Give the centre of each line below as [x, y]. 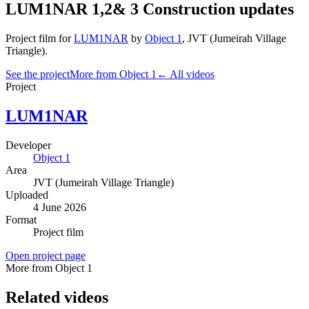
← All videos [186, 74]
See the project [38, 74]
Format [21, 219]
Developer [28, 145]
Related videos [57, 297]
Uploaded [27, 195]
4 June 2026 [60, 207]
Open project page [46, 255]
